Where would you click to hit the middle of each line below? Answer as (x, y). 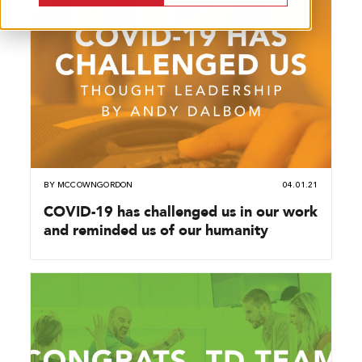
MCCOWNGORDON (95, 185)
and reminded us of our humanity (156, 229)
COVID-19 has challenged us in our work (181, 211)
